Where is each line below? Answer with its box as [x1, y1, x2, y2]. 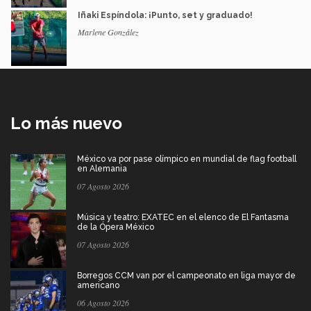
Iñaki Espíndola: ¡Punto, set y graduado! [78, 10, 253, 20]
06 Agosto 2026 [77, 296, 129, 308]
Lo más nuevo [10, 112, 122, 133]
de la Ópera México [77, 221, 154, 232]
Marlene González [78, 26, 139, 37]
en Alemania [77, 163, 127, 174]
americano [77, 280, 119, 290]
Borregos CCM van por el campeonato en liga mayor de [77, 270, 296, 280]
